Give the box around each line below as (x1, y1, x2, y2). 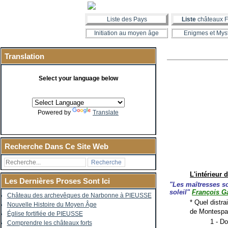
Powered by (38, 109, 73, 116)
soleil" (169, 188, 192, 196)
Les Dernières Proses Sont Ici (4, 177, 110, 185)
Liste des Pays (106, 16, 147, 23)
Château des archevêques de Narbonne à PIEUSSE (7, 192, 152, 199)
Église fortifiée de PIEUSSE (7, 210, 83, 217)
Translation (4, 52, 44, 61)
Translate (93, 109, 119, 116)
